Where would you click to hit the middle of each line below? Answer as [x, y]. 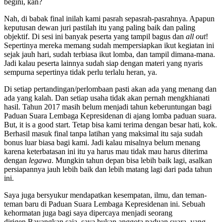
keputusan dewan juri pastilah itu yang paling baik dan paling [100, 27]
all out [196, 36]
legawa [40, 160]
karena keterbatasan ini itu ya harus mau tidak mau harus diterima [106, 151]
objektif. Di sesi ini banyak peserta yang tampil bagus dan [95, 36]
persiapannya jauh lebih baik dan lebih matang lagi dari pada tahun [108, 169]
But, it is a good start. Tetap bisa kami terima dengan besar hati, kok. [111, 124]
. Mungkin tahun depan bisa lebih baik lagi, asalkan [132, 160]
